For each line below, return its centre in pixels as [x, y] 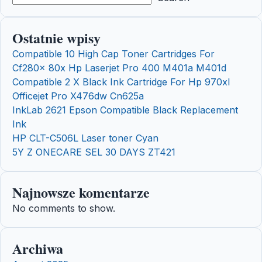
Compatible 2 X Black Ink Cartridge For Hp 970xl [121, 82]
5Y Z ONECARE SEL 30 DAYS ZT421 [94, 152]
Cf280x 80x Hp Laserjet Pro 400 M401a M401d [119, 68]
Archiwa [38, 249]
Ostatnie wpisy [56, 38]
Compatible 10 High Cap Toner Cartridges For [113, 54]
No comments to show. [64, 208]
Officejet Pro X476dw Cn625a [78, 96]
